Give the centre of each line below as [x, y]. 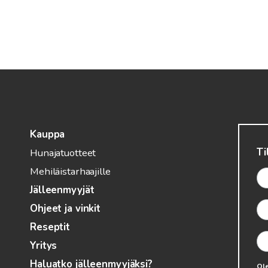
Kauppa [48, 135]
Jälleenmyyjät [62, 190]
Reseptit [50, 227]
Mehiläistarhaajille [70, 172]
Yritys [44, 246]
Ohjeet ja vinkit [66, 209]
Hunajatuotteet [63, 153]
